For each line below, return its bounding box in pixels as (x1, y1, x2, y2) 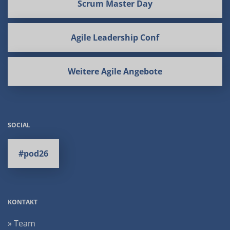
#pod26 (18, 148, 48, 159)
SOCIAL (8, 121, 30, 129)
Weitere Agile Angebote (68, 66, 162, 77)
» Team (8, 218, 35, 229)
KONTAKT (8, 198, 37, 206)
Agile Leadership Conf (71, 32, 159, 43)
